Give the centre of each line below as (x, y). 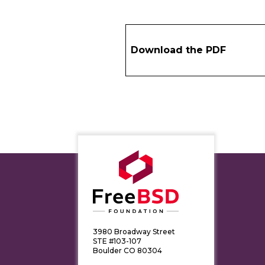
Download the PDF (178, 50)
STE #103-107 (117, 241)
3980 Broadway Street (134, 231)
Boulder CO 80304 (127, 250)
